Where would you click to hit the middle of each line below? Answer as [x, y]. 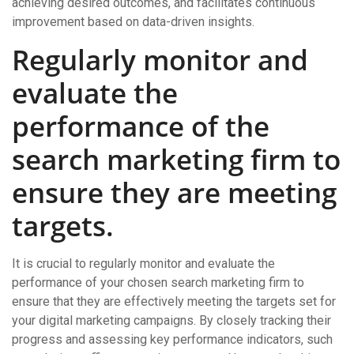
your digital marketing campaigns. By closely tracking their [171, 320]
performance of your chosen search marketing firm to [158, 282]
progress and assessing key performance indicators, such [172, 339]
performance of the [141, 126]
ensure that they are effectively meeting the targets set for [174, 301]
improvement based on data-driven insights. [133, 22]
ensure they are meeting [174, 192]
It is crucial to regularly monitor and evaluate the [143, 264]
